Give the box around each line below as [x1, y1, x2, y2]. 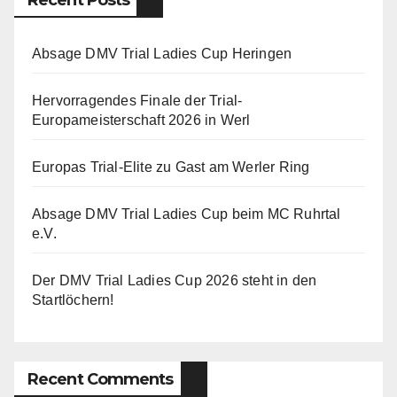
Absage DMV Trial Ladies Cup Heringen [32, 46, 292, 61]
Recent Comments [27, 370, 174, 389]
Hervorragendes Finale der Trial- [32, 93, 243, 108]
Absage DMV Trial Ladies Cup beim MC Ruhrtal [32, 206, 341, 222]
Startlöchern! [32, 292, 114, 307]
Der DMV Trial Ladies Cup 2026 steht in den [32, 273, 317, 288]
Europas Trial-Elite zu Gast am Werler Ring [32, 160, 310, 175]
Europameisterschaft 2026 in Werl [32, 113, 251, 128]
